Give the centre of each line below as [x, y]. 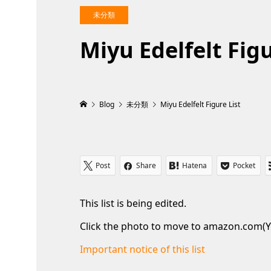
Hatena [194, 165]
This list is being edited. [133, 203]
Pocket [244, 165]
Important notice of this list [142, 249]
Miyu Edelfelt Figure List [200, 104]
